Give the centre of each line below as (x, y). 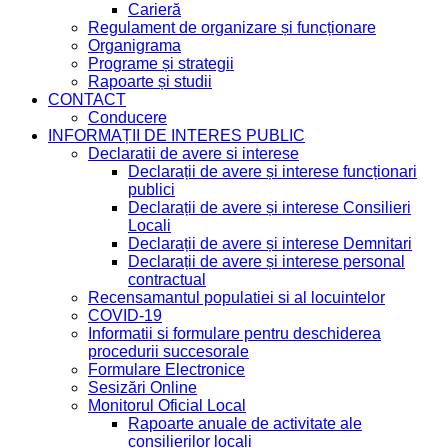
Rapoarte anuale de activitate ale (245, 423)
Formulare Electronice (166, 369)
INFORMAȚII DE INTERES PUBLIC (176, 135)
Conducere (127, 117)
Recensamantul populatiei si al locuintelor (236, 297)
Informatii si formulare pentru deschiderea (234, 333)
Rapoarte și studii (150, 81)
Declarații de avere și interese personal (266, 261)
